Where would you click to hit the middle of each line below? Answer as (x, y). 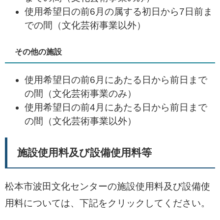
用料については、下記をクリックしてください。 (108, 203)
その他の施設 (38, 52)
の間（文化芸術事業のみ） (81, 93)
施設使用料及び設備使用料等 (84, 152)
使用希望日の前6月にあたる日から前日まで (116, 80)
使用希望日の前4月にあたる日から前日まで (116, 107)
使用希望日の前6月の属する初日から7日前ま (119, 11)
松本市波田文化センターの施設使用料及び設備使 (108, 186)
